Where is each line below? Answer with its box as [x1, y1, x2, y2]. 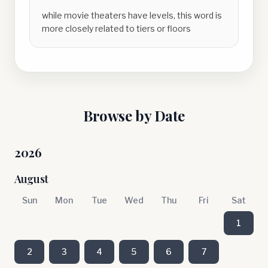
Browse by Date [83, 106, 185, 125]
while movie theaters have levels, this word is [42, 10, 222, 20]
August [14, 172, 48, 186]
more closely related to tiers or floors [42, 23, 191, 33]
